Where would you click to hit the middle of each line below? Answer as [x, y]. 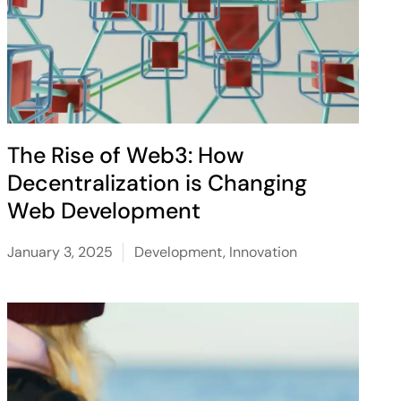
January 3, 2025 [60, 252]
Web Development [103, 211]
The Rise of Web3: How [125, 155]
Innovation [263, 252]
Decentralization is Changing [157, 183]
